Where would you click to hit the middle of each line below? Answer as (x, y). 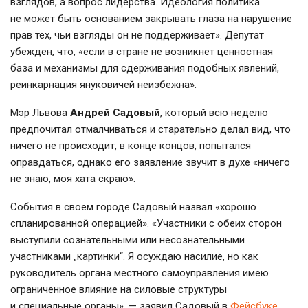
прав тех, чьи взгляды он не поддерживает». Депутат (137, 35)
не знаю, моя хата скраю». (73, 178)
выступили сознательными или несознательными (128, 240)
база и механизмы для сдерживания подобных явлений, (145, 68)
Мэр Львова (40, 112)
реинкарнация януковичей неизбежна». (103, 84)
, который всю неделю (214, 112)
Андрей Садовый (115, 112)
